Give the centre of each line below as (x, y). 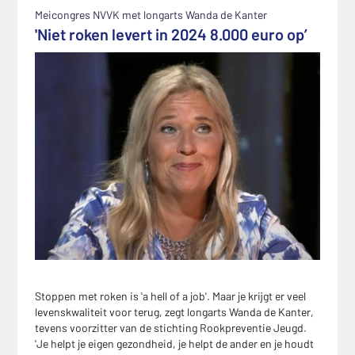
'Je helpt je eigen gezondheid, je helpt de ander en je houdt (174, 344)
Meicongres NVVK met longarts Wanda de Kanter (151, 15)
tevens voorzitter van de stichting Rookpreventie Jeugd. (171, 328)
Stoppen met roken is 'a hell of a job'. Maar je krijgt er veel (170, 296)
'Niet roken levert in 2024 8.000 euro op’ (171, 34)
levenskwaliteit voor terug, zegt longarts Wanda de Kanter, (174, 312)
